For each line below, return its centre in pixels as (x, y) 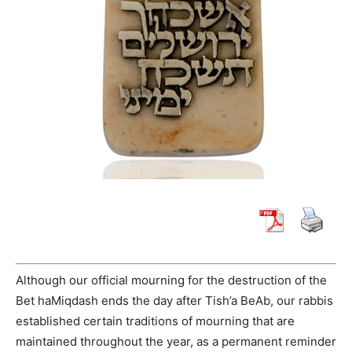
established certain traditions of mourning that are (155, 321)
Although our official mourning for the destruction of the (171, 280)
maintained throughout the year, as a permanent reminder (176, 341)
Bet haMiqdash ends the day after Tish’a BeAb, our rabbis (174, 301)
